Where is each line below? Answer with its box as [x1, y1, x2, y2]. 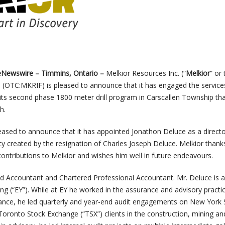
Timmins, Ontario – [41, 68, 106, 78]
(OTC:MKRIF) [3, 80, 47, 90]
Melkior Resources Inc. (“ [106, 68, 186, 78]
